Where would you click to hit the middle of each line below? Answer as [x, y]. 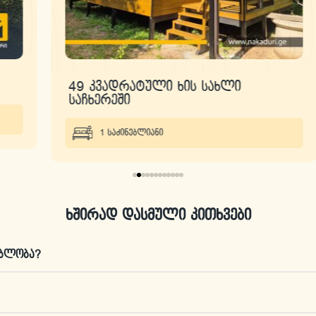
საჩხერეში [73, 100]
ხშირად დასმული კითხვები [158, 215]
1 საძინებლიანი [105, 133]
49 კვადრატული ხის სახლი [129, 86]
